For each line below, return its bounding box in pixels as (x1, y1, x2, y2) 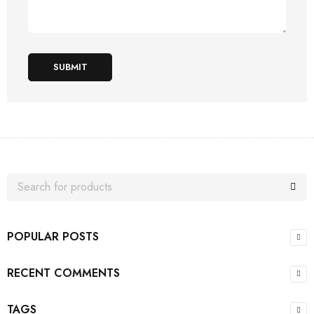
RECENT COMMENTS (7, 265, 120, 282)
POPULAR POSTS (7, 228, 99, 245)
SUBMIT (53, 60, 88, 74)
